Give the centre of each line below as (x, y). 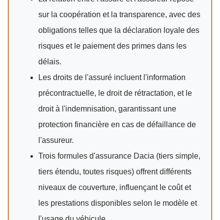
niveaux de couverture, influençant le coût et (115, 188)
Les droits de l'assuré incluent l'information (112, 78)
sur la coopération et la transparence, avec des (119, 15)
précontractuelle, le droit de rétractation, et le (115, 93)
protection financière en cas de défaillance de (117, 125)
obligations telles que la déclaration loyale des (119, 30)
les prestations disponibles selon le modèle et (118, 203)
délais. (50, 62)
